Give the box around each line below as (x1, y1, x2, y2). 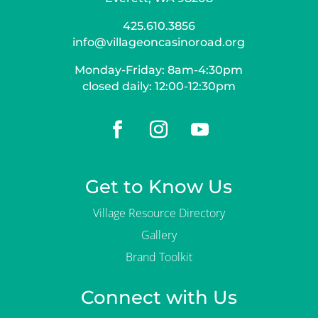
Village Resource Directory (92, 204, 225, 221)
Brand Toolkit (125, 248, 192, 265)
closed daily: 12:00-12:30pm (82, 79, 236, 93)
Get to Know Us (85, 175, 233, 198)
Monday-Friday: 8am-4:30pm (75, 62, 243, 77)
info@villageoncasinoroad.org (72, 35, 246, 49)
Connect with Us (80, 285, 237, 309)
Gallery (141, 226, 177, 243)
